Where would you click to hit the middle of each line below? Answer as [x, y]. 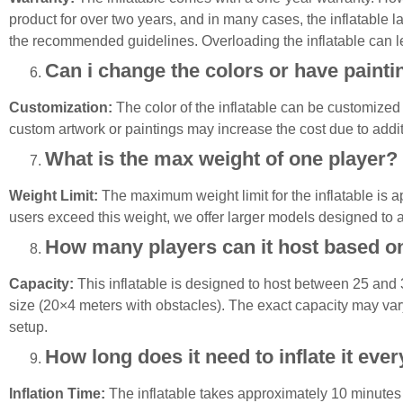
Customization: [61, 107]
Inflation [36, 393]
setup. [28, 327]
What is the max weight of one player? [221, 158]
